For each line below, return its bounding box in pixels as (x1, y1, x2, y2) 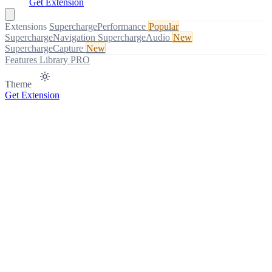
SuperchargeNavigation (5, 32, 95, 42)
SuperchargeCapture (5, 43, 83, 53)
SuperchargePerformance (49, 21, 146, 32)
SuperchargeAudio (98, 32, 170, 42)
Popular (149, 21, 178, 32)
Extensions (5, 21, 47, 32)
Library (39, 55, 70, 65)
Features (5, 55, 39, 65)
